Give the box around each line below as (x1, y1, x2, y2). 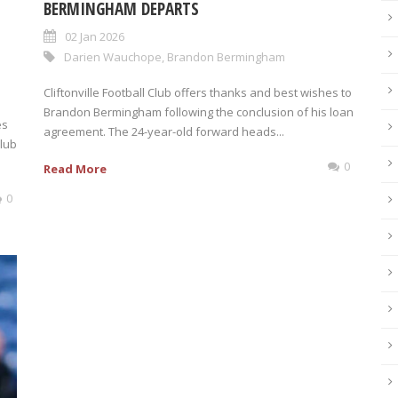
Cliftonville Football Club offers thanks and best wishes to (44, 84, 352, 100)
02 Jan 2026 (65, 28, 124, 44)
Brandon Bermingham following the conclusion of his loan (44, 103, 354, 120)
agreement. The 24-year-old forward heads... (44, 123, 284, 139)
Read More (44, 160, 107, 177)
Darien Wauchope (64, 48, 162, 65)
